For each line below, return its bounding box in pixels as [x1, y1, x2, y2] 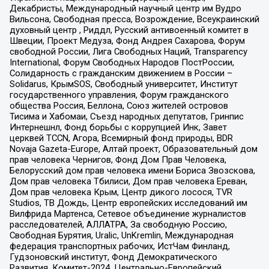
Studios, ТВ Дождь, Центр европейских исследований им [9, 198, 247, 209]
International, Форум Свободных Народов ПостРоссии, [9, 57, 234, 68]
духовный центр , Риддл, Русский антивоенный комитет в [9, 25, 249, 36]
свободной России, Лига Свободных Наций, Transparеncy [9, 46, 247, 58]
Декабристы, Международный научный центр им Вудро [9, 3, 241, 14]
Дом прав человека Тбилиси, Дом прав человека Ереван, [9, 176, 247, 187]
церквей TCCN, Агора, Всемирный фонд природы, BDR [9, 133, 233, 144]
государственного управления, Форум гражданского [9, 89, 229, 101]
